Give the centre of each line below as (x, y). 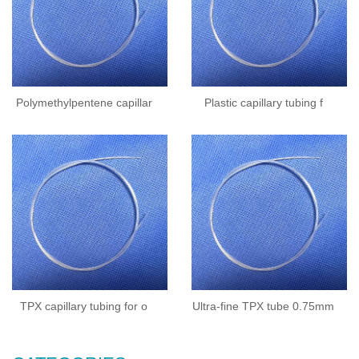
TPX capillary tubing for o (84, 306)
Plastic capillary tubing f (263, 103)
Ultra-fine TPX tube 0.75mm (263, 306)
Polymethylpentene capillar (84, 103)
